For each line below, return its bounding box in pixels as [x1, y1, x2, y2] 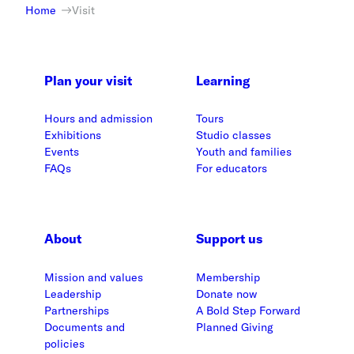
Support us [196, 231, 262, 247]
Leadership [44, 286, 101, 301]
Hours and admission [44, 111, 153, 126]
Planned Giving [196, 319, 273, 334]
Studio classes [196, 128, 271, 143]
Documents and [44, 319, 125, 334]
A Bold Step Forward [196, 303, 300, 318]
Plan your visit [44, 72, 132, 88]
